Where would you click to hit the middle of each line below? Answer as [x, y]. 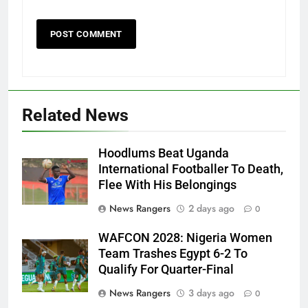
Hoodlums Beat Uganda [164, 154]
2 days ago [211, 209]
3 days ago [211, 293]
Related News [75, 115]
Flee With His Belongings [167, 185]
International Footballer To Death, [191, 169]
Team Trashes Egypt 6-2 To [173, 254]
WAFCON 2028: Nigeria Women [185, 238]
